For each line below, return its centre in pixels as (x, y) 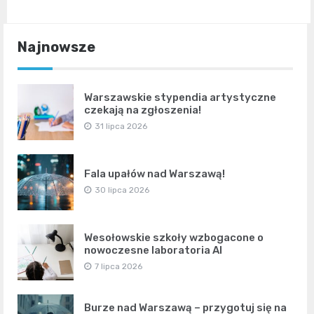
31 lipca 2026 (121, 126)
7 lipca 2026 (118, 266)
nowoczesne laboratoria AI (153, 250)
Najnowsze (56, 47)
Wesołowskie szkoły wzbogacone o (174, 237)
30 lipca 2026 (122, 190)
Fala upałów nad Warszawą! (155, 173)
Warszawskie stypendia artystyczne (180, 97)
